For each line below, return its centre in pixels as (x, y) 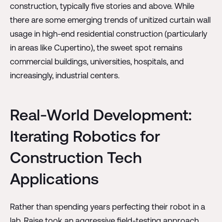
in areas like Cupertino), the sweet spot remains (96, 47)
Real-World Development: (101, 114)
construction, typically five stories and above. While (102, 6)
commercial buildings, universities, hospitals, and (97, 61)
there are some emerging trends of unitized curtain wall (110, 20)
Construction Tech (76, 157)
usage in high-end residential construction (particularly (108, 33)
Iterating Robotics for (85, 136)
